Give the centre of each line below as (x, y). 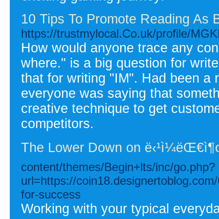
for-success (51, 194)
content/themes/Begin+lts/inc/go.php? (118, 167)
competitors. (57, 123)
